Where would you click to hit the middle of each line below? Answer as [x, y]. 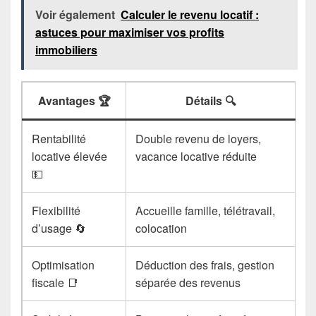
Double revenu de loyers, [199, 139]
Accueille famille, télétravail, [206, 211]
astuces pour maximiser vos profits [130, 32]
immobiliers [66, 50]
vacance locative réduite [196, 157]
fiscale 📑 [55, 283]
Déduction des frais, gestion [205, 265]
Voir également [75, 15]
